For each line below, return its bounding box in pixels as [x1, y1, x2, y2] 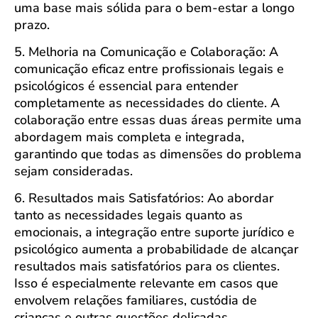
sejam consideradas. [14, 162, 133, 180]
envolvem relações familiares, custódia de [14, 292, 257, 309]
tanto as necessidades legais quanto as [14, 207, 243, 224]
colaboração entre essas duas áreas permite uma [14, 111, 302, 128]
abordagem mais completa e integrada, [14, 128, 244, 146]
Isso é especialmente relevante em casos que [14, 275, 278, 292]
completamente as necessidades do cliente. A [14, 94, 280, 111]
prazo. [14, 16, 50, 33]
